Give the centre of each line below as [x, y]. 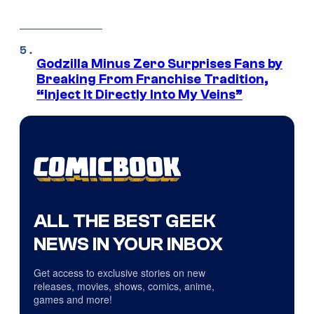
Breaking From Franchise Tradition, [152, 79]
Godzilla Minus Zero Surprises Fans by [159, 63]
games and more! [73, 300]
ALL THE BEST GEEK [125, 221]
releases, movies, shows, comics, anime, [124, 286]
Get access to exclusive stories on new [120, 273]
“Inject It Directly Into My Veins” [139, 94]
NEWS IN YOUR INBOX [128, 244]
